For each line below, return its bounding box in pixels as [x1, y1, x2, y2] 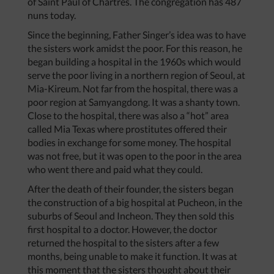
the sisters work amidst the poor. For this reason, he [28, 42, 242, 54]
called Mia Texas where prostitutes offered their [28, 123, 227, 135]
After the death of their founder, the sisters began [28, 183, 234, 195]
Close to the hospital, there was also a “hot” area [28, 109, 229, 122]
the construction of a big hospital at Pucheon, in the [28, 196, 242, 209]
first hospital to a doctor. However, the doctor [28, 223, 217, 235]
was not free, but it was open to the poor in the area [28, 150, 242, 162]
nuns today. [28, 9, 76, 21]
